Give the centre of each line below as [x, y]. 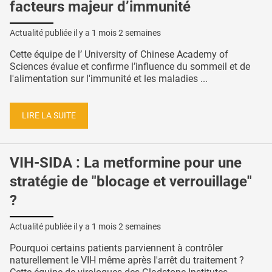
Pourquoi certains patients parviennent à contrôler [116, 248]
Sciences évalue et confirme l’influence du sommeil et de [130, 67]
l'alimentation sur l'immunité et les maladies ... [109, 79]
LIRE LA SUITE [49, 115]
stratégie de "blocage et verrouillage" [131, 182]
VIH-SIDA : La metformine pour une [126, 163]
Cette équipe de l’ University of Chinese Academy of [119, 55]
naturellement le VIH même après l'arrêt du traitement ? [127, 260]
